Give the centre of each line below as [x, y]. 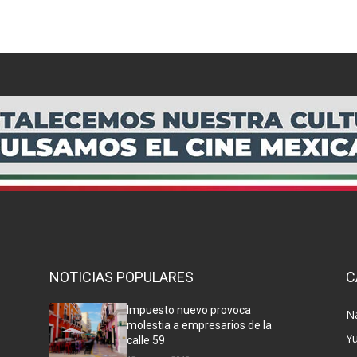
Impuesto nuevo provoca [189, 310]
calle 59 [146, 340]
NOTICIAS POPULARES [122, 277]
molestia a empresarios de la [200, 325]
